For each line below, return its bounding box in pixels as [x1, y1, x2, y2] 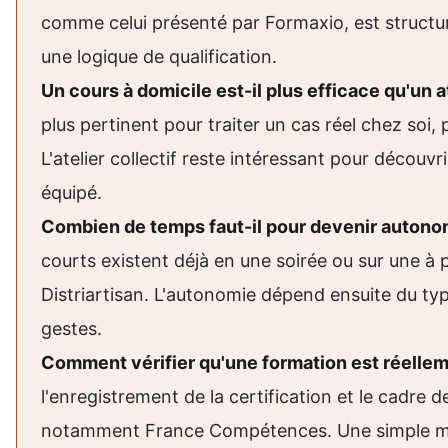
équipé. [41, 182, 102, 204]
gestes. [41, 318, 102, 340]
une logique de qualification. [41, 46, 277, 68]
